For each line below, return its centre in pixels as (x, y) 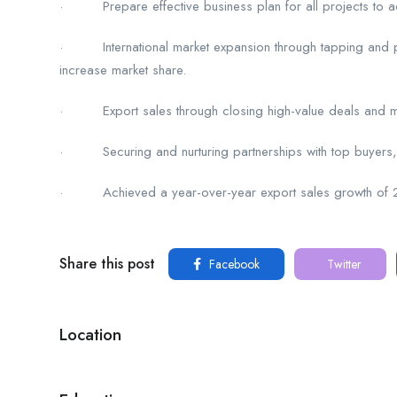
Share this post (107, 263)
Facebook (233, 264)
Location (90, 334)
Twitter (343, 264)
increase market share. (123, 70)
